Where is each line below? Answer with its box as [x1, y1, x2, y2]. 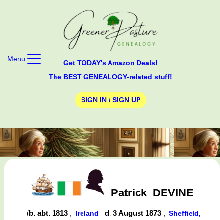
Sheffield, [169, 209, 201, 218]
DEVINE [152, 186, 193, 199]
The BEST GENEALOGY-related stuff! [49, 72, 172, 81]
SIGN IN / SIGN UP [81, 96, 140, 104]
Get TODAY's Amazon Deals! [63, 58, 158, 67]
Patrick [110, 186, 147, 199]
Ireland [76, 209, 99, 218]
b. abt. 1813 [29, 209, 70, 218]
